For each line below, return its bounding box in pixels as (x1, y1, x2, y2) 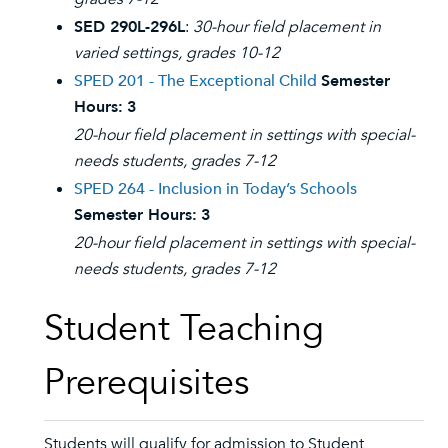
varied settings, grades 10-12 (74, 42, 284, 64)
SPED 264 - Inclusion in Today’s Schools (74, 178, 357, 200)
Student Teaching (44, 304, 324, 353)
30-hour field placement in (193, 16, 381, 38)
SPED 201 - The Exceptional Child (74, 70, 317, 92)
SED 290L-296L (74, 16, 185, 38)
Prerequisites (44, 358, 249, 407)
